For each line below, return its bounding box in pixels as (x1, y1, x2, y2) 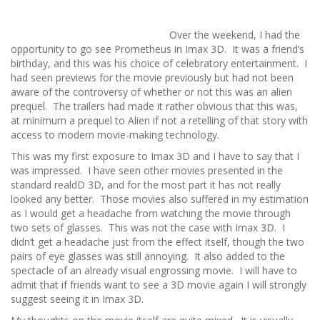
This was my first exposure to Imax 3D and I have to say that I (11, 149, 299, 163)
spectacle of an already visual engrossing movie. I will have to (11, 264, 297, 277)
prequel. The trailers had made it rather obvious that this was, (11, 99, 298, 113)
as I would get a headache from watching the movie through (11, 206, 291, 220)
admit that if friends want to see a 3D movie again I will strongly (11, 278, 306, 291)
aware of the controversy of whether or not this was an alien (11, 85, 292, 99)
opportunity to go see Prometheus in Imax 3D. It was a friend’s (11, 42, 304, 56)
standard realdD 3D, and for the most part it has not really (11, 178, 281, 191)
